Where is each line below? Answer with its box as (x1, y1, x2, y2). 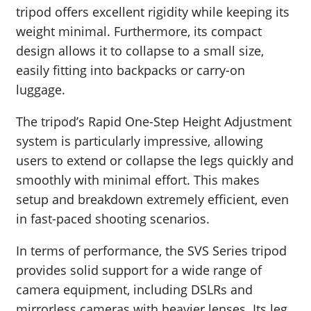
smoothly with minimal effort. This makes (16, 171, 260, 189)
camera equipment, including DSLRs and (16, 281, 253, 299)
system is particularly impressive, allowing (16, 133, 263, 150)
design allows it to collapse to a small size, (16, 42, 264, 60)
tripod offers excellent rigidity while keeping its (16, 3, 289, 21)
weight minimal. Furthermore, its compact (16, 23, 262, 40)
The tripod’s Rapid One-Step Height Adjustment (16, 113, 292, 131)
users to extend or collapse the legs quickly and (16, 152, 294, 169)
